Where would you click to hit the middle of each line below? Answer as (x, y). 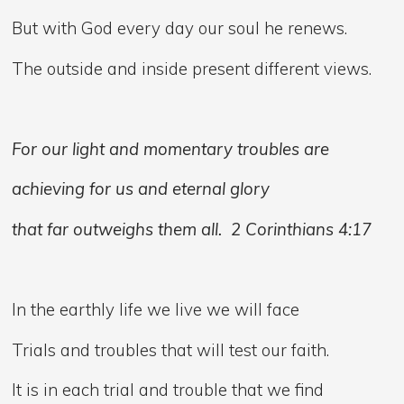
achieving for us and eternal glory (141, 189)
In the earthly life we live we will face (156, 310)
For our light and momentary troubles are (173, 148)
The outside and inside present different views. (192, 68)
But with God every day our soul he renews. (180, 28)
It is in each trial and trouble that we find (168, 390)
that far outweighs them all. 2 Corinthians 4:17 (192, 230)
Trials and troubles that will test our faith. (171, 349)
